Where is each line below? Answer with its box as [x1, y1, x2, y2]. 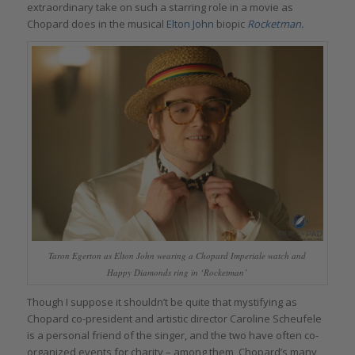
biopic [213, 17, 247, 32]
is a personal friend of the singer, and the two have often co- [26, 327, 319, 342]
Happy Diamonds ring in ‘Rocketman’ [107, 265, 248, 278]
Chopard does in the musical [26, 17, 166, 32]
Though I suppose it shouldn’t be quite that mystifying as [26, 294, 297, 309]
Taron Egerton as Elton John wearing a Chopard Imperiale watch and [48, 249, 307, 261]
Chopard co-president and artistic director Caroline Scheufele [26, 311, 322, 326]
